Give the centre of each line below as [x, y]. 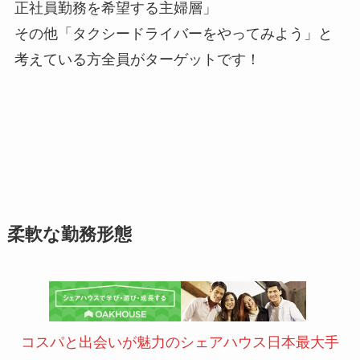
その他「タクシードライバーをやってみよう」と [173, 33]
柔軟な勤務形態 [69, 234]
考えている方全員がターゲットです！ [137, 59]
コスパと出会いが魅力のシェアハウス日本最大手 [180, 342]
